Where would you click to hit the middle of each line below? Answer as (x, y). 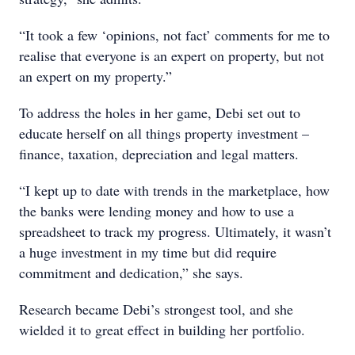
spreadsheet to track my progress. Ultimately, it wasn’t (175, 231)
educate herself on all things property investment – (164, 133)
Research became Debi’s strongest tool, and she (156, 309)
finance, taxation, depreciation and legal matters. (159, 154)
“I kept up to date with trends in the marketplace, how (174, 190)
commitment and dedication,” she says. (134, 273)
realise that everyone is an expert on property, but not (172, 55)
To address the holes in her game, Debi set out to (160, 113)
